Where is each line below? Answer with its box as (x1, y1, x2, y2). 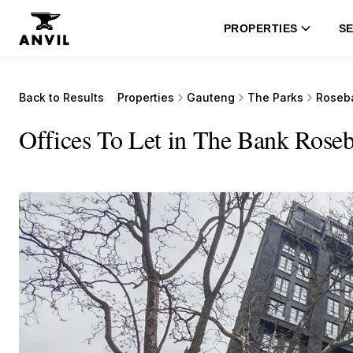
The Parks (247, 91, 303, 104)
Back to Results (19, 91, 104, 104)
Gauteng (187, 91, 235, 104)
